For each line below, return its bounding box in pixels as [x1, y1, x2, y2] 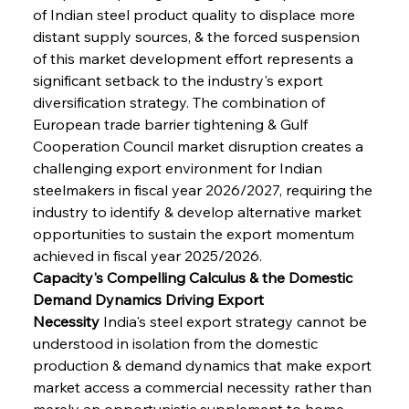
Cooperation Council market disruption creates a [32, 136, 367, 155]
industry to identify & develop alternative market [32, 202, 365, 221]
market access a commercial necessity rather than [32, 377, 375, 396]
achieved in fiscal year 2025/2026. [32, 246, 262, 265]
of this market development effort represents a [32, 48, 357, 68]
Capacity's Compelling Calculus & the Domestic [32, 267, 356, 287]
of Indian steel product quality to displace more [32, 5, 359, 24]
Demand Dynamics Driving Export [32, 289, 267, 309]
